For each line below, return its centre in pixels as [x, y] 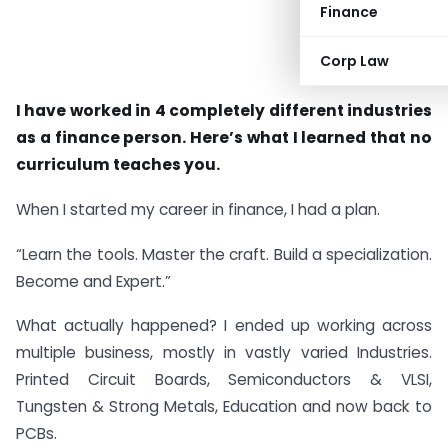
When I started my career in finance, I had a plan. [198, 209]
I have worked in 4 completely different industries [224, 110]
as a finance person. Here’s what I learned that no [224, 137]
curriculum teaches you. [118, 164]
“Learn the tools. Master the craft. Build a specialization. [224, 254]
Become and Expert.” [93, 281]
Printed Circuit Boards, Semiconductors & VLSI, [224, 380]
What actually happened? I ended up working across [224, 326]
